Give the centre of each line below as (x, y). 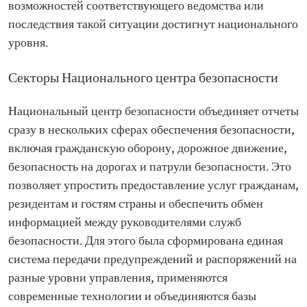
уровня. (28, 44)
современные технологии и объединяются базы (132, 297)
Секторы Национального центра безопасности (143, 79)
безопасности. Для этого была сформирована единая (146, 242)
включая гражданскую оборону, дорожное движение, (148, 149)
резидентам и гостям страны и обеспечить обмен (136, 205)
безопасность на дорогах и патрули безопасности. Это (150, 168)
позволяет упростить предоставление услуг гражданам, (153, 186)
